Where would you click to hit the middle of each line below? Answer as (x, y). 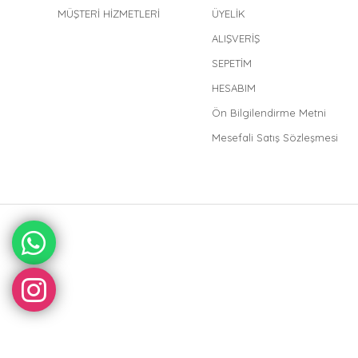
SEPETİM (231, 64)
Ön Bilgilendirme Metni (268, 113)
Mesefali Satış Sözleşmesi (274, 138)
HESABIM (233, 88)
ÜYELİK (228, 14)
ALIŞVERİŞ (235, 39)
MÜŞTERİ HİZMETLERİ (109, 14)
